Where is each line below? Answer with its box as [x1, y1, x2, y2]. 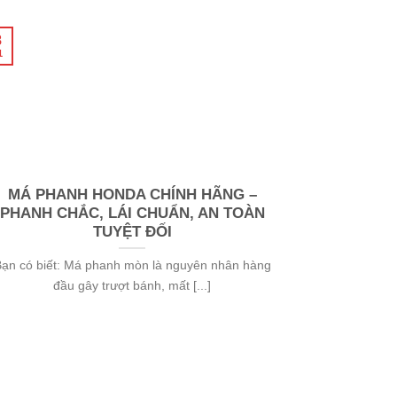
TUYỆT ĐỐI [92, 223, 172, 241]
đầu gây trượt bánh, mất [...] [53, 278, 212, 293]
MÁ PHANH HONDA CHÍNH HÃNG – [7, 186, 257, 204]
